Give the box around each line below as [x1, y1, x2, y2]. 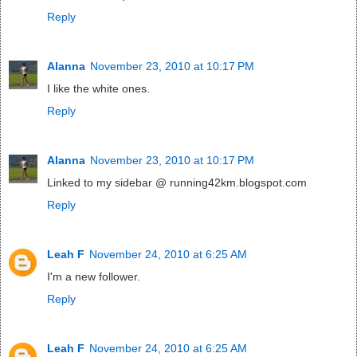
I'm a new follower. [47, 270, 140, 284]
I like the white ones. [47, 82, 150, 96]
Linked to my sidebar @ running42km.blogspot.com [47, 176, 307, 190]
